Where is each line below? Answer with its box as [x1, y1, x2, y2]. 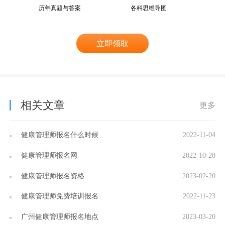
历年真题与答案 [38, 4, 81, 12]
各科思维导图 [131, 4, 167, 12]
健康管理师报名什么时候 [19, 131, 99, 139]
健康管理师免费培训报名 [19, 192, 99, 200]
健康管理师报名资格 [19, 171, 85, 180]
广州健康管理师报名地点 [19, 212, 99, 220]
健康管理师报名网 [19, 151, 78, 159]
